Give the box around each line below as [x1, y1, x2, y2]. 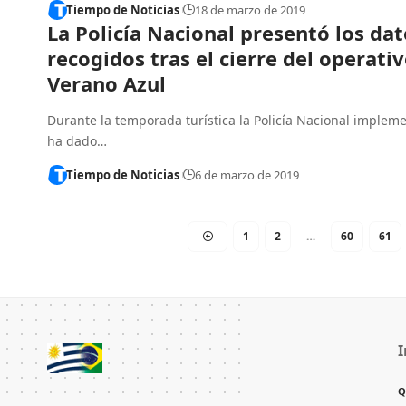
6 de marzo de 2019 [194, 166, 299, 183]
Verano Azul [47, 69, 166, 97]
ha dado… [47, 131, 107, 150]
